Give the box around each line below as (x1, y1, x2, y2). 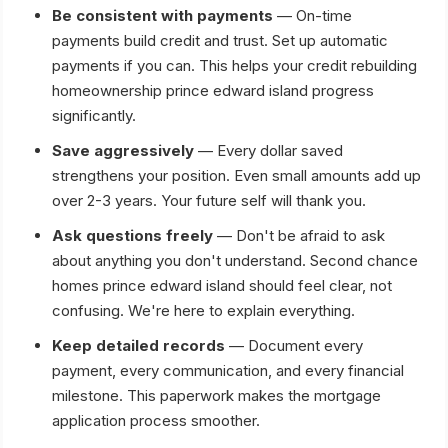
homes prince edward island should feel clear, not (52, 276, 392, 295)
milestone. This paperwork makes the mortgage (52, 386, 381, 405)
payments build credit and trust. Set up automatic (52, 31, 388, 50)
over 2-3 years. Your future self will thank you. (52, 191, 366, 210)
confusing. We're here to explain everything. (52, 301, 355, 320)
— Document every (225, 336, 363, 355)
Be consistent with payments (52, 6, 273, 25)
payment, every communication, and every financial (52, 361, 404, 380)
